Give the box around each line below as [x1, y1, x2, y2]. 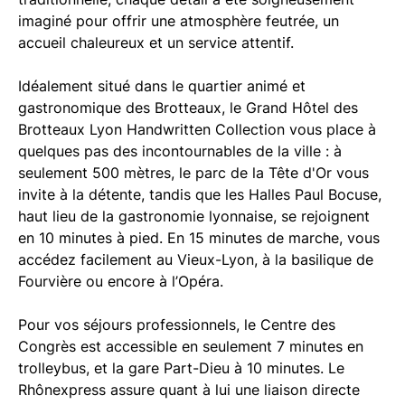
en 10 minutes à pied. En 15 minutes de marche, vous [18, 229, 380, 247]
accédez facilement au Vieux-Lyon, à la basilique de [18, 250, 373, 268]
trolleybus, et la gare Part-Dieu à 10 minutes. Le [18, 359, 344, 377]
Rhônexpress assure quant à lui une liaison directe [18, 381, 360, 399]
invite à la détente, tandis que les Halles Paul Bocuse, [18, 185, 381, 203]
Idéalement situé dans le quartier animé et [18, 77, 306, 95]
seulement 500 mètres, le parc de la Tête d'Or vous [18, 164, 369, 182]
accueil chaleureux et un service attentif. [18, 33, 294, 52]
